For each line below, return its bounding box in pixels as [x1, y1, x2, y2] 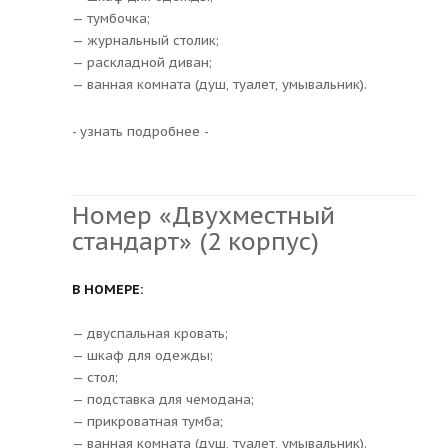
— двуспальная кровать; [72, 324, 228, 342]
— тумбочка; [72, 9, 150, 27]
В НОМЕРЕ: [72, 280, 143, 298]
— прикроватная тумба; [72, 412, 223, 430]
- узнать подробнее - [72, 122, 209, 140]
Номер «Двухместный [72, 199, 335, 231]
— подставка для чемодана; [72, 390, 254, 408]
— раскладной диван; [72, 53, 212, 71]
